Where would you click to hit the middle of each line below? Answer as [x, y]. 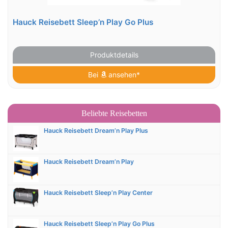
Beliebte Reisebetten [114, 113]
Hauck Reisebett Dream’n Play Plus [96, 131]
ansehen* [123, 75]
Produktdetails [114, 55]
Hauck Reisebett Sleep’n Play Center [98, 193]
